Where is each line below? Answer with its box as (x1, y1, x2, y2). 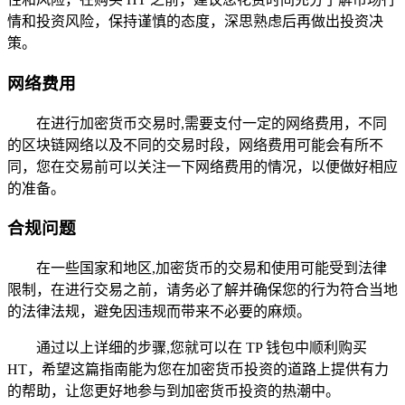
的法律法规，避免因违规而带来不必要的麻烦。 (7, 303, 311, 319)
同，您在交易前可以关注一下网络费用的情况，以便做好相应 (7, 158, 398, 174)
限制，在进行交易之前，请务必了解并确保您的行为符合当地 (7, 281, 398, 297)
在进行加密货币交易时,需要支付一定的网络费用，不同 (36, 115, 387, 131)
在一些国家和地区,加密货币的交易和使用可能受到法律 (36, 259, 387, 276)
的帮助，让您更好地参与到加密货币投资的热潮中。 (7, 382, 340, 399)
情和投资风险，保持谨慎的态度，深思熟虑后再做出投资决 (7, 14, 383, 30)
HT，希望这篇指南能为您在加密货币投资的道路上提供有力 (7, 361, 389, 377)
